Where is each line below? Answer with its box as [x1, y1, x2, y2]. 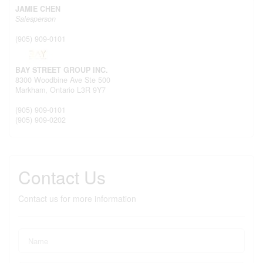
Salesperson [15, 14, 56, 24]
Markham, [15, 85, 50, 95]
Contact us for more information [18, 193, 136, 204]
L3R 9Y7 [77, 85, 106, 95]
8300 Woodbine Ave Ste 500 [15, 75, 110, 85]
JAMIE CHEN [15, 4, 60, 14]
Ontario [50, 85, 75, 95]
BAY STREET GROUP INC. [15, 65, 108, 75]
